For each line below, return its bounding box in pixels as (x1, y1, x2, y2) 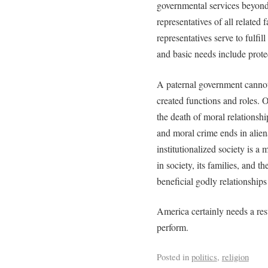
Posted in (156, 251, 189, 263)
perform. (156, 221, 188, 234)
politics (191, 251, 217, 263)
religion (221, 251, 249, 263)
